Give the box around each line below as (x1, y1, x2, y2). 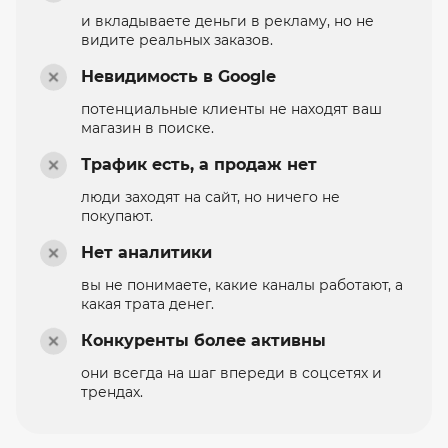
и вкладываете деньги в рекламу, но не (80, 11, 374, 30)
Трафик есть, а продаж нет (80, 154, 317, 174)
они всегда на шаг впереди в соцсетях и (80, 363, 382, 382)
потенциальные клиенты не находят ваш (80, 99, 382, 118)
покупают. (80, 206, 153, 225)
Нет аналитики (80, 242, 212, 262)
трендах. (80, 382, 143, 401)
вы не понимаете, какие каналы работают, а (80, 275, 403, 294)
